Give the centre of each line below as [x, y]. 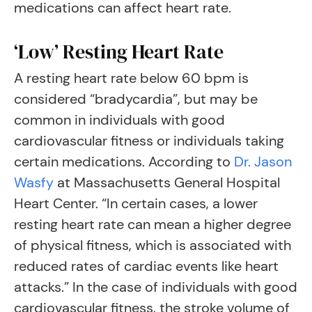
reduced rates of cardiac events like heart [146, 266]
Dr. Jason [263, 162]
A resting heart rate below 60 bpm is [131, 78]
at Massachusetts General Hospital [167, 182]
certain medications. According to [122, 162]
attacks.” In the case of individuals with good [156, 287]
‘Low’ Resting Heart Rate [119, 52]
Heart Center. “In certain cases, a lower [136, 203]
